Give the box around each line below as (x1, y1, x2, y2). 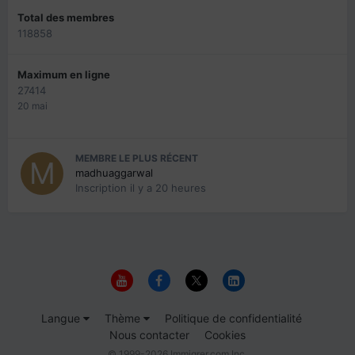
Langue (41, 311, 83, 325)
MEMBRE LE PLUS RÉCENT (75, 152, 198, 165)
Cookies (204, 327, 246, 342)
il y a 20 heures (130, 181, 206, 195)
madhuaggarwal (75, 166, 153, 180)
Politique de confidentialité (165, 311, 302, 325)
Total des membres (17, 11, 114, 25)
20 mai (17, 100, 48, 113)
